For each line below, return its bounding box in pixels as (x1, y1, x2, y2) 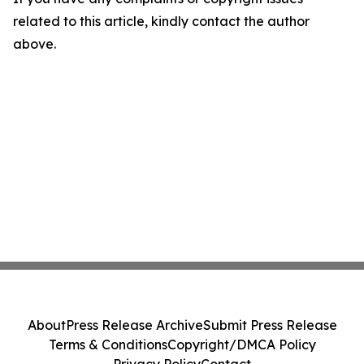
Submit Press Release (202, 317, 337, 333)
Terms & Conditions (48, 336, 167, 353)
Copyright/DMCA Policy (167, 336, 316, 353)
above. (13, 36, 56, 52)
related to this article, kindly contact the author (13, 13, 310, 29)
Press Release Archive (65, 317, 203, 333)
